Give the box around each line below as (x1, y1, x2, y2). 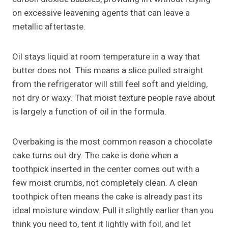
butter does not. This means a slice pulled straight (12, 64, 203, 77)
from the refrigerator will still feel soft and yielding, (12, 78, 208, 91)
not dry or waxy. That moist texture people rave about (12, 92, 215, 105)
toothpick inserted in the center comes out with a (12, 163, 199, 176)
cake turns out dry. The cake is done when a (12, 149, 178, 162)
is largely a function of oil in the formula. (12, 105, 166, 119)
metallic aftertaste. (12, 20, 85, 34)
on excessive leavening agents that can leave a (12, 7, 190, 20)
